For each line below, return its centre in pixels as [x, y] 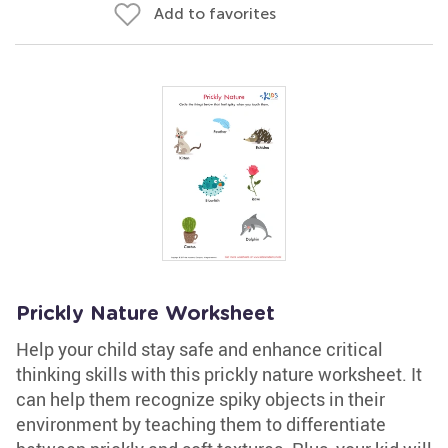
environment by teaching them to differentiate [201, 424]
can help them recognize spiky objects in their [200, 399]
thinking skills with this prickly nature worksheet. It [219, 374]
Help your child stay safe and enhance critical [199, 349]
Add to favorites [215, 13]
